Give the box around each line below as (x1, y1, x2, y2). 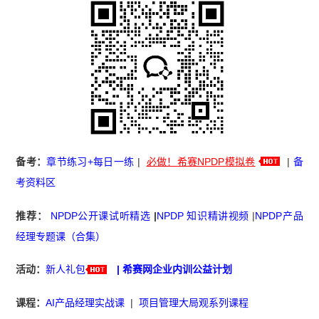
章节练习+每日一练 (46, 155, 135, 167)
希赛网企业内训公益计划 (122, 263, 233, 276)
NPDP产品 (255, 209, 303, 221)
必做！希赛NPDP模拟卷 (146, 155, 256, 167)
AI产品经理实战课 (46, 297, 125, 309)
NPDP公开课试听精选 (50, 209, 151, 221)
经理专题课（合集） (16, 230, 106, 242)
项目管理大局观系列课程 (139, 297, 249, 309)
